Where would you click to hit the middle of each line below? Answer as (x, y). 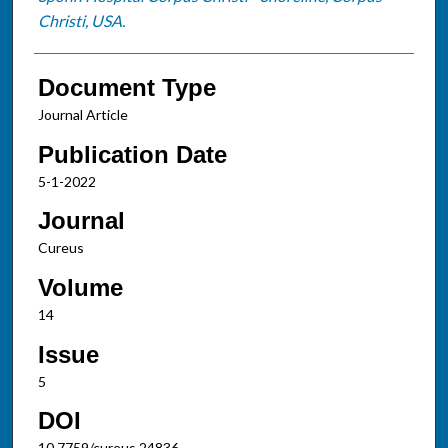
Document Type (126, 87)
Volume (80, 287)
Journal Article (82, 114)
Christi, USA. (81, 20)
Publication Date (132, 154)
